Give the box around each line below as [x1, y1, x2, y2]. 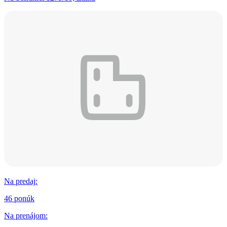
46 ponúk [4, 194, 34, 203]
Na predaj [4, 176, 35, 185]
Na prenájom [4, 211, 46, 220]
